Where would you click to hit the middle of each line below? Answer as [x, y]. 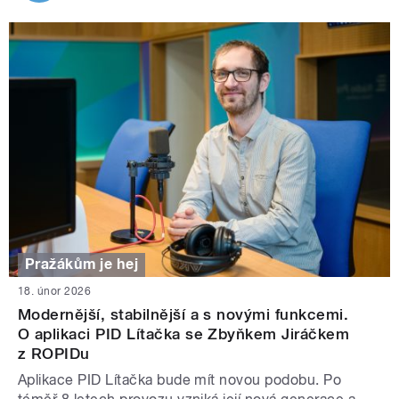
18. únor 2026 [55, 291]
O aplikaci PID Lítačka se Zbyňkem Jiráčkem [184, 334]
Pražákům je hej [82, 265]
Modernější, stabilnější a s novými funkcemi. [183, 314]
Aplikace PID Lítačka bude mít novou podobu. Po [180, 379]
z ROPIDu [54, 353]
